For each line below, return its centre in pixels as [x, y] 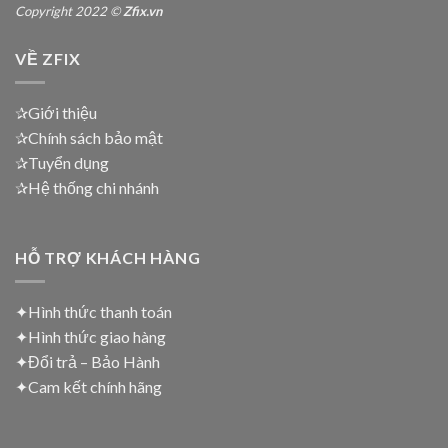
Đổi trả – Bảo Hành [94, 362]
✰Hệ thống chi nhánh [87, 188]
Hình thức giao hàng [97, 337]
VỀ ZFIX [48, 58]
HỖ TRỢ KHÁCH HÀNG [108, 257]
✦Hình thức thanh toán [93, 312]
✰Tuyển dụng [62, 163]
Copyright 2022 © [69, 10]
